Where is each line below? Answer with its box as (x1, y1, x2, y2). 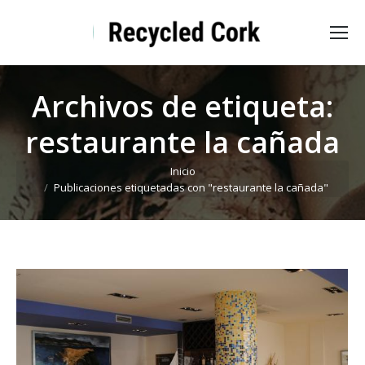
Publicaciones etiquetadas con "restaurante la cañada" (53, 179, 328, 195)
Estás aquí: (16, 161, 87, 181)
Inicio (169, 163, 196, 178)
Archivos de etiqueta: (32, 86, 333, 126)
